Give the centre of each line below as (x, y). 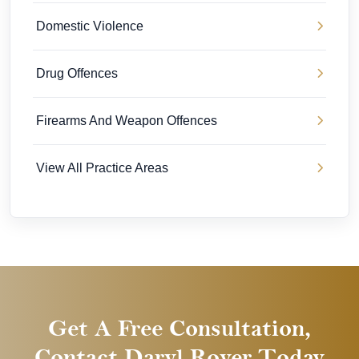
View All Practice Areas (102, 168)
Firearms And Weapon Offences (127, 121)
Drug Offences (77, 74)
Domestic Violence (90, 26)
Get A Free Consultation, (179, 329)
